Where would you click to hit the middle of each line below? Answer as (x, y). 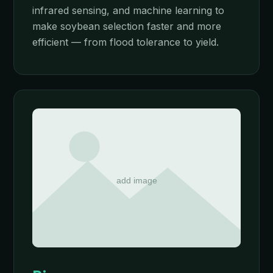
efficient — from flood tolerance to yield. (126, 42)
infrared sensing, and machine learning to (128, 10)
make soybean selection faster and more (127, 26)
